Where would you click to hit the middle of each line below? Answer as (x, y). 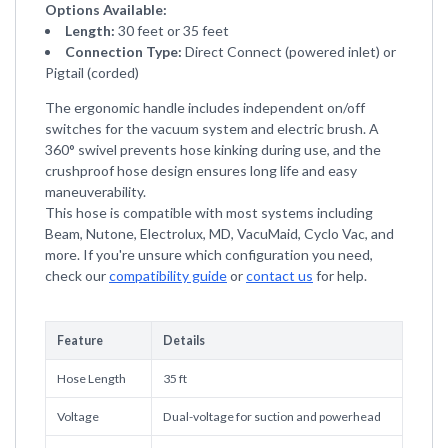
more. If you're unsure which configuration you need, (209, 254)
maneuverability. (95, 191)
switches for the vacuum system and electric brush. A (212, 128)
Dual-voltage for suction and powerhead (271, 416)
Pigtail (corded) (92, 72)
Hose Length (91, 378)
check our (77, 275)
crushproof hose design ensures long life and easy (201, 170)
